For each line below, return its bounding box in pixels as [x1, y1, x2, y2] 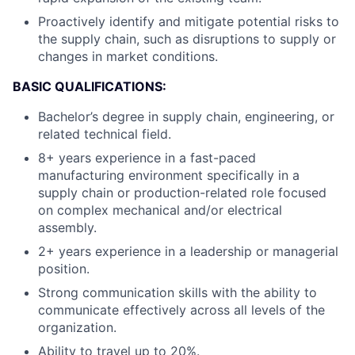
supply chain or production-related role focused [38, 185, 326, 200]
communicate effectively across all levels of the [38, 302, 325, 318]
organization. [38, 319, 116, 335]
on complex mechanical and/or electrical [38, 202, 282, 218]
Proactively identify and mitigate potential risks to [38, 13, 339, 29]
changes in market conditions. [38, 48, 218, 64]
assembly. [38, 219, 97, 235]
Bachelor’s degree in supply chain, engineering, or [38, 109, 334, 124]
